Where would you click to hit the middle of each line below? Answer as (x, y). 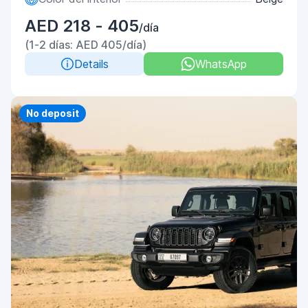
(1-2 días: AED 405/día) (86, 45)
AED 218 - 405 (82, 26)
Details (91, 64)
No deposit (53, 113)
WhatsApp (221, 64)
